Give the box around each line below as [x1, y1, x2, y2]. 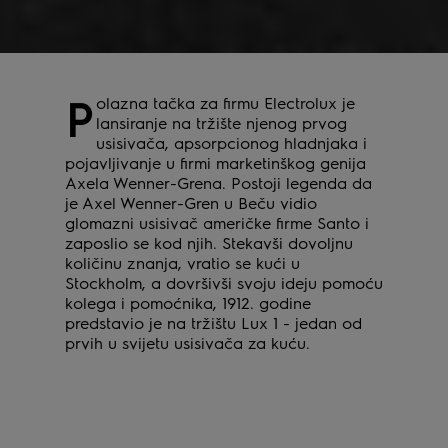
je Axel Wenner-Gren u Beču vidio [64, 192, 317, 213]
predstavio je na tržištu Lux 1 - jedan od [64, 312, 362, 333]
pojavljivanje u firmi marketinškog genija [64, 152, 366, 173]
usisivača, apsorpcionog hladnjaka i [96, 132, 368, 153]
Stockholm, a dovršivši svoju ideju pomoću [64, 272, 383, 293]
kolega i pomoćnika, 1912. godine [64, 292, 311, 313]
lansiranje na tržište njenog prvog [96, 112, 348, 133]
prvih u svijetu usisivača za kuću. [64, 332, 310, 353]
